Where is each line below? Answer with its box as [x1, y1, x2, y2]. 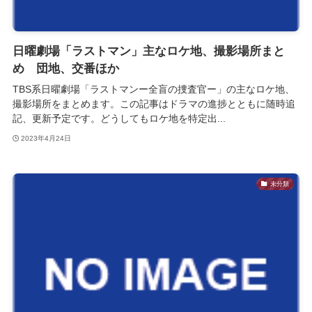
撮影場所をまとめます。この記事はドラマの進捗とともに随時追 [12, 98, 295, 110]
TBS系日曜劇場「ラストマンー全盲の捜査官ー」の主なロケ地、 [12, 84, 295, 95]
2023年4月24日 [21, 134, 72, 142]
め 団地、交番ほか [12, 61, 119, 75]
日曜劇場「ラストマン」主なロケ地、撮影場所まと [12, 44, 285, 58]
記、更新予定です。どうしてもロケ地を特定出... [12, 113, 226, 125]
